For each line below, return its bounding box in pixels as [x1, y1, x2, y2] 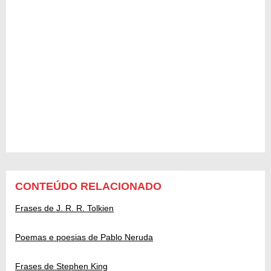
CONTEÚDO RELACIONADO [15, 180, 162, 193]
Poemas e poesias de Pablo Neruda [15, 232, 153, 243]
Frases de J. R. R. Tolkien [15, 203, 114, 214]
